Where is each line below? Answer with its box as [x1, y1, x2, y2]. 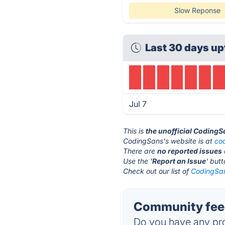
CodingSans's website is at [123, 137, 215, 145]
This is [123, 127, 146, 135]
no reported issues [157, 147, 222, 155]
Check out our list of [123, 167, 191, 175]
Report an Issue [152, 157, 206, 165]
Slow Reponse [174, 6, 220, 15]
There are [123, 147, 158, 155]
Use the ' [123, 157, 153, 165]
